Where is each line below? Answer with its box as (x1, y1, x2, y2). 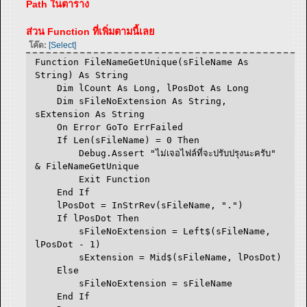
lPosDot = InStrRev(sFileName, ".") (35, 199, 244, 210)
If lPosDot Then (35, 212, 140, 223)
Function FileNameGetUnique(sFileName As (35, 56, 249, 67)
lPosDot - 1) (35, 238, 101, 249)
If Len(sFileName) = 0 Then (35, 134, 200, 145)
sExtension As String (35, 108, 145, 119)
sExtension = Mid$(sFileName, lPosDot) (35, 251, 282, 262)
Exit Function (35, 173, 151, 184)
